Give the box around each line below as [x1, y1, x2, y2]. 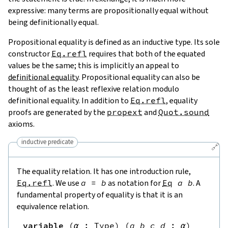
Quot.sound [158, 106, 209, 117]
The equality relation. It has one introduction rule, [17, 165, 191, 177]
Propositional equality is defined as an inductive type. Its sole [8, 36, 220, 47]
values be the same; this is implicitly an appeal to [8, 60, 179, 71]
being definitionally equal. [8, 16, 99, 27]
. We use [52, 177, 81, 188]
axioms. [8, 118, 35, 129]
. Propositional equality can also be [78, 71, 200, 82]
